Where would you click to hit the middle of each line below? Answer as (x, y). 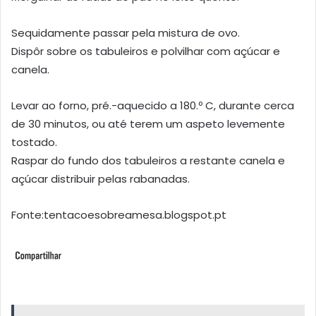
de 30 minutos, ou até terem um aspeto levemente (148, 124)
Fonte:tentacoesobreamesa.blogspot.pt (119, 215)
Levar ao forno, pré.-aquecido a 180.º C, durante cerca (153, 106)
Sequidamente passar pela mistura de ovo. (126, 33)
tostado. (34, 142)
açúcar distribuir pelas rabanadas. (101, 179)
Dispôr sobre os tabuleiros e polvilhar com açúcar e (146, 51)
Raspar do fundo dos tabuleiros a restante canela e (148, 161)
